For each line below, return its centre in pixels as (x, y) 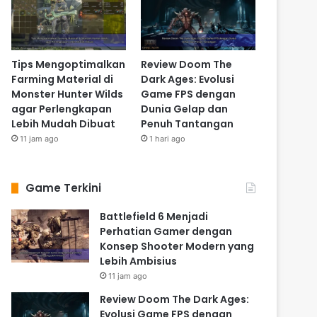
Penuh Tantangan (187, 124)
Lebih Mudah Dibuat (64, 124)
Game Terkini (64, 188)
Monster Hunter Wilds (68, 94)
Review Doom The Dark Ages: (175, 300)
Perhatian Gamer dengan (166, 232)
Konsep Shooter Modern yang (177, 247)
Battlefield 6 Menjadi (154, 217)
